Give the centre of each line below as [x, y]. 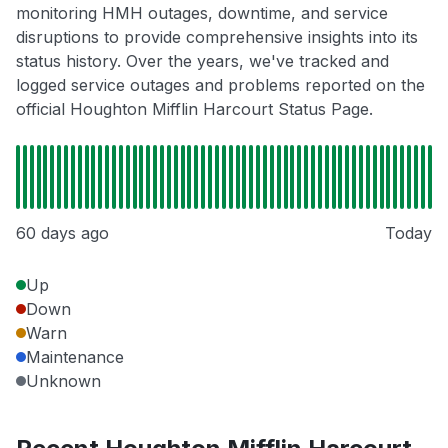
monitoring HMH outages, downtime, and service [202, 13]
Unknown [63, 381]
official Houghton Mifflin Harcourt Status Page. [194, 109]
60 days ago [62, 233]
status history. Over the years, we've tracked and [202, 61]
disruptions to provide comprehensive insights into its [217, 37]
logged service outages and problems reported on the [220, 85]
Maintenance [75, 357]
